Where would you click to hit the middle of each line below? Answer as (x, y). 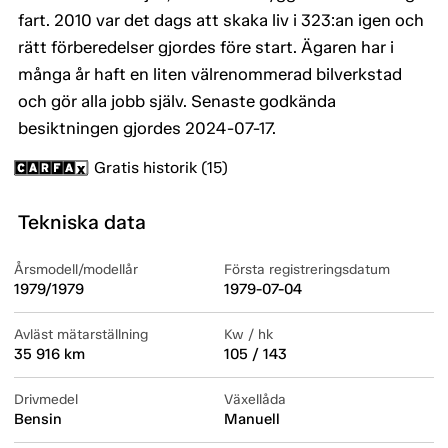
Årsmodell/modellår (76, 270)
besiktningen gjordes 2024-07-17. (147, 128)
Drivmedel (46, 400)
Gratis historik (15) (161, 168)
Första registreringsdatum (307, 270)
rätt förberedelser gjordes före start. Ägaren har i (206, 47)
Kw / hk (248, 335)
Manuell (252, 419)
